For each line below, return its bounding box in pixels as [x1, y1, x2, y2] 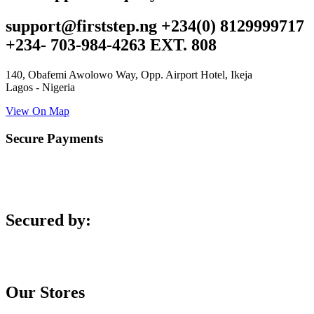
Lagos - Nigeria [6, 81, 75, 94]
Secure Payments [6, 130, 103, 146]
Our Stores [6, 283, 85, 302]
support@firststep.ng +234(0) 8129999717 [6, 17, 304, 36]
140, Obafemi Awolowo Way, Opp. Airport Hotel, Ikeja [6, 69, 252, 81]
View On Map [6, 105, 69, 118]
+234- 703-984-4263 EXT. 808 [6, 36, 217, 55]
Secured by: [6, 211, 91, 230]
